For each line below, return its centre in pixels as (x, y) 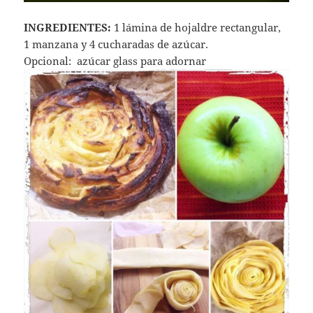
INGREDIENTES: (68, 28)
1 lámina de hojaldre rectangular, (196, 28)
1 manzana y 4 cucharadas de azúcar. (116, 44)
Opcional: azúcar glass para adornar (115, 61)
